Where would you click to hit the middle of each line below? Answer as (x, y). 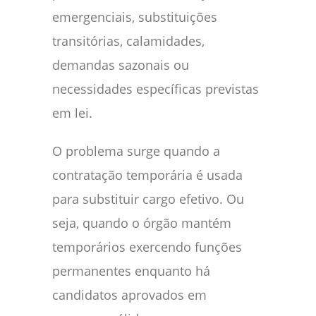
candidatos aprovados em (129, 294)
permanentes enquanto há (131, 271)
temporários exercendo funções (147, 247)
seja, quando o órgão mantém (142, 223)
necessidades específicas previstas (156, 89)
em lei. (72, 113)
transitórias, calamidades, (128, 41)
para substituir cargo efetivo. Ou (148, 199)
